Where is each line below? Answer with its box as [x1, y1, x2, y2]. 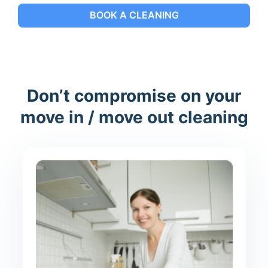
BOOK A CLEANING [89, 9, 179, 22]
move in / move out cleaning [20, 106, 248, 127]
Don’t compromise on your [27, 85, 241, 106]
